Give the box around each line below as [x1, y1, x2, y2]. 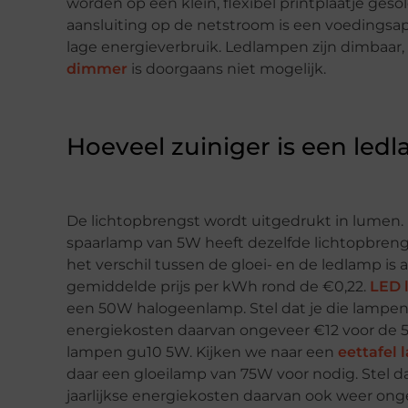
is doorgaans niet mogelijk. [127, 60, 326, 78]
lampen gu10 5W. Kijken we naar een [66, 342, 338, 361]
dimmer [66, 60, 127, 78]
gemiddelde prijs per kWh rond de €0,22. [66, 277, 370, 295]
